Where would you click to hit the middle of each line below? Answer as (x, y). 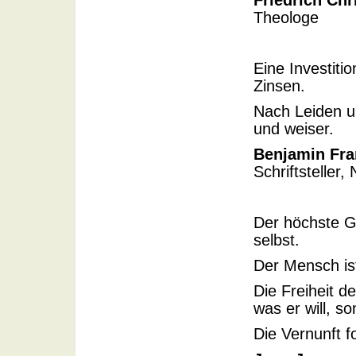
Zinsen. (282, 86)
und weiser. (294, 129)
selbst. (277, 240)
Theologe (286, 17)
